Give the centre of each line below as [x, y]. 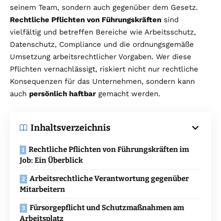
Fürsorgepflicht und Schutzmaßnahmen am [107, 207]
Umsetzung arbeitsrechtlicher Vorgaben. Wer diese [101, 56]
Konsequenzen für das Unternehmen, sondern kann [102, 81]
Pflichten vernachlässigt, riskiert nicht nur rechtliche [104, 69]
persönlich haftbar [62, 93]
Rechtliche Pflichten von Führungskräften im [109, 149]
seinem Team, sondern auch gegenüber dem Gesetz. [104, 7]
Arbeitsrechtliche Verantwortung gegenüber [109, 178]
